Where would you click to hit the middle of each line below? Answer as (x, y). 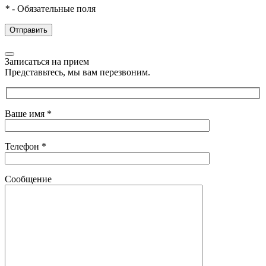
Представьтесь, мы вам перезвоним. (77, 72)
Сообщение (28, 179)
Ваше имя (26, 113)
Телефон (23, 146)
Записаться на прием (47, 62)
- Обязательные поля (53, 9)
